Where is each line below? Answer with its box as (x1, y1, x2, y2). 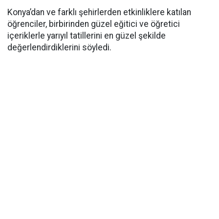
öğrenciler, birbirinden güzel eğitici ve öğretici (7, 19, 180, 29)
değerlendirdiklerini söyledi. (7, 43, 111, 52)
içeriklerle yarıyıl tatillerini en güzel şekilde (7, 31, 166, 41)
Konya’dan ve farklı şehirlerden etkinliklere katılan (7, 7, 191, 17)
